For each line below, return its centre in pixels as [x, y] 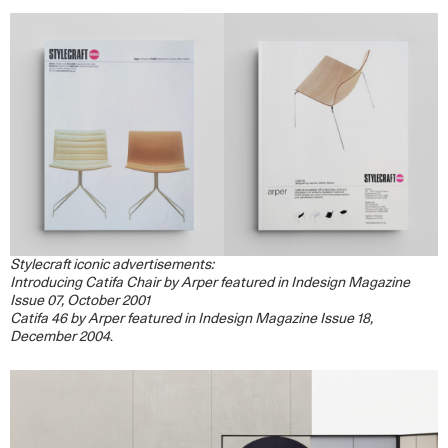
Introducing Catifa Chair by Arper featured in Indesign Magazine [210, 283]
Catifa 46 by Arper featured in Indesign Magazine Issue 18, [191, 319]
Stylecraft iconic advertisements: [112, 265]
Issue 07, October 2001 [80, 301]
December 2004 [60, 337]
